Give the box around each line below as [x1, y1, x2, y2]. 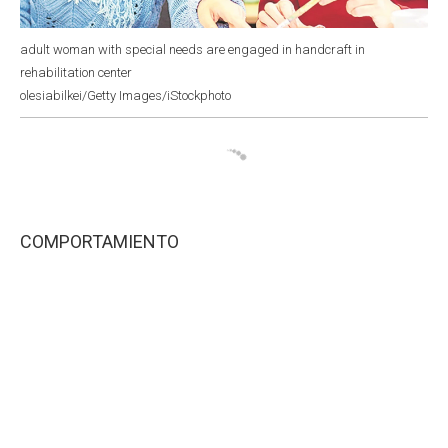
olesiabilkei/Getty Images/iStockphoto [20, 87, 231, 103]
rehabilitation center [20, 64, 132, 80]
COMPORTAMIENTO [20, 230, 183, 252]
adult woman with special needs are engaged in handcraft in [20, 41, 365, 57]
